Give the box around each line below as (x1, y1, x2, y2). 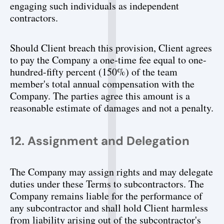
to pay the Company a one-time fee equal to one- (10, 53, 206, 66)
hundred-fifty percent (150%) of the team (10, 65, 177, 78)
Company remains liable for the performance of (10, 189, 202, 202)
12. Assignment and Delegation (10, 133, 189, 148)
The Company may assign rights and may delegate (10, 165, 213, 178)
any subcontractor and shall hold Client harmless (10, 201, 208, 214)
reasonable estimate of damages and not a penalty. (10, 101, 213, 114)
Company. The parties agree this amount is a (10, 89, 190, 102)
